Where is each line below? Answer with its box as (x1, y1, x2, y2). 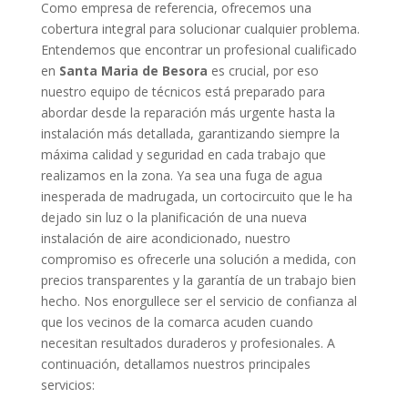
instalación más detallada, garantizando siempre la (40, 124, 340, 142)
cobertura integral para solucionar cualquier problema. (40, 19, 360, 37)
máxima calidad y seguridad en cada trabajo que (40, 145, 326, 163)
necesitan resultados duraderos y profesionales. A (40, 333, 335, 352)
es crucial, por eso (207, 61, 319, 79)
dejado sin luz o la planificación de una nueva (40, 208, 307, 226)
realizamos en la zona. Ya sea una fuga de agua (40, 166, 322, 184)
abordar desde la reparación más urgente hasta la (40, 103, 335, 121)
